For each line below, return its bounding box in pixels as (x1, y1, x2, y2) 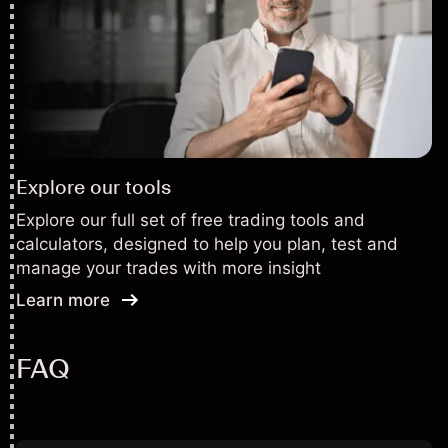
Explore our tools (16, 175, 171, 199)
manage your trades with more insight (16, 258, 321, 278)
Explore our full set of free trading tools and (16, 210, 365, 230)
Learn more (16, 290, 110, 310)
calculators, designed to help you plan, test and (16, 234, 398, 254)
